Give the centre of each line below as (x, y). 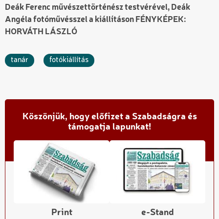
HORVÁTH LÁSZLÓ (41, 32)
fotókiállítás (69, 60)
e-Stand (157, 213)
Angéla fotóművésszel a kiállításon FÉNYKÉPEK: (95, 20)
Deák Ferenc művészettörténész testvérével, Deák (98, 8)
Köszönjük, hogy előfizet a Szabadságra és (109, 117)
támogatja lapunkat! (109, 127)
